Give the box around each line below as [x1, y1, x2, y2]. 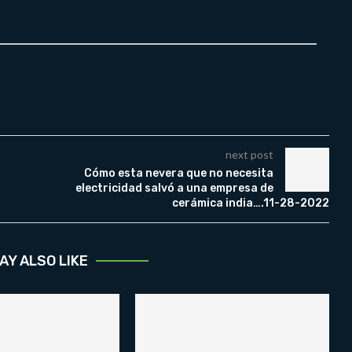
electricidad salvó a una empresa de [75, 181, 273, 196]
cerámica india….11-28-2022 [171, 196, 329, 211]
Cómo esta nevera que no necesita [83, 167, 273, 181]
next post [225, 148, 273, 162]
